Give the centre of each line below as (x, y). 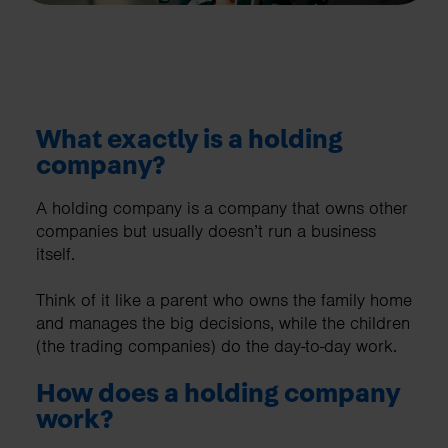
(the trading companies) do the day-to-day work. (216, 346)
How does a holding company (218, 394)
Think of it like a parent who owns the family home (224, 300)
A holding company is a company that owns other (222, 208)
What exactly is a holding (189, 140)
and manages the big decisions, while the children (223, 323)
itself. (55, 254)
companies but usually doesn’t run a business (206, 231)
